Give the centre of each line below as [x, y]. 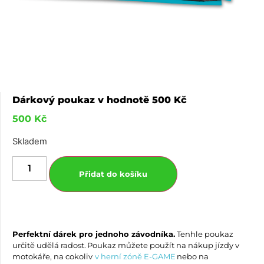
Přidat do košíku [113, 174]
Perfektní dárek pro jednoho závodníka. [94, 234]
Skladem [30, 141]
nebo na [192, 256]
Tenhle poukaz [204, 234]
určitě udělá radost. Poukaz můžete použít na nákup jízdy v [126, 245]
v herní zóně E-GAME [135, 256]
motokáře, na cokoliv [54, 256]
